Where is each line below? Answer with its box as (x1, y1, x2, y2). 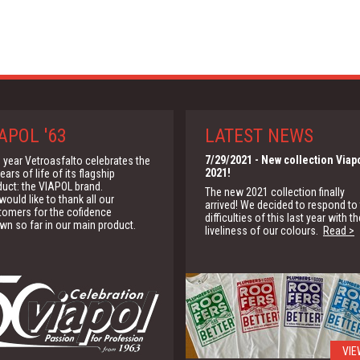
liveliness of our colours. (205, 224, 323, 237)
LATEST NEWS (205, 125, 313, 147)
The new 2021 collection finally (205, 186, 345, 198)
